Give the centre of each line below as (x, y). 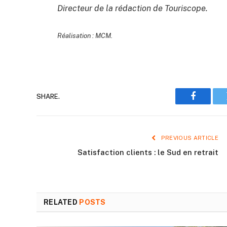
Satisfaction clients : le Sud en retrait (148, 153)
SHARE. (48, 96)
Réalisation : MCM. (85, 36)
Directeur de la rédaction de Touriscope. (133, 8)
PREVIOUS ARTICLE (189, 138)
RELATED (62, 202)
